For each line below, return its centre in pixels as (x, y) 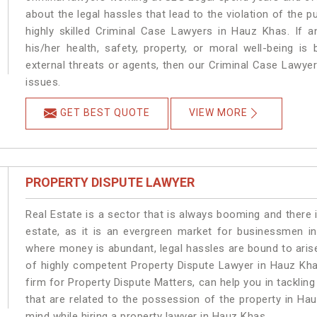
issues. (45, 82)
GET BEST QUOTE (105, 113)
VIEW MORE (219, 113)
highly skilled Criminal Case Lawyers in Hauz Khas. (158, 31)
